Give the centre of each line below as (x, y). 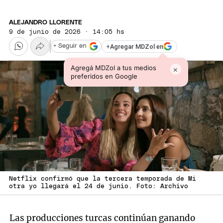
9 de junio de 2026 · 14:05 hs (67, 32)
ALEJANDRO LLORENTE (46, 22)
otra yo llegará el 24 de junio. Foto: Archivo (99, 187)
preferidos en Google (104, 76)
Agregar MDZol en (137, 46)
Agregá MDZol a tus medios (113, 68)
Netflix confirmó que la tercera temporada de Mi (103, 179)
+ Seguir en (70, 46)
